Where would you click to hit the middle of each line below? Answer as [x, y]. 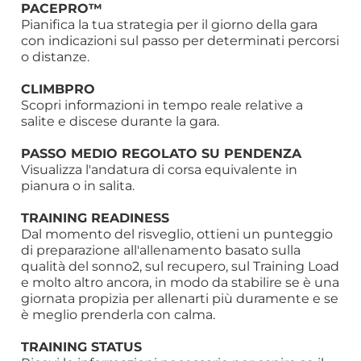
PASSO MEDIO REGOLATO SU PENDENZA [162, 153]
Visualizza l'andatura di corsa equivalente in [160, 170]
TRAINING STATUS [82, 346]
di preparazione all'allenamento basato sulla [161, 250]
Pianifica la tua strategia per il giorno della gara [170, 25]
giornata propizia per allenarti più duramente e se [180, 299]
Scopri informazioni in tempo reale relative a [162, 105]
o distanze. [56, 57]
